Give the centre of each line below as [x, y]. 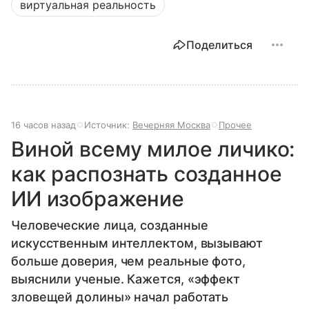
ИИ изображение [98, 198]
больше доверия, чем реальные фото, [128, 261]
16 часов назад [43, 124]
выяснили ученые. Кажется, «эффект [126, 279]
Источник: [108, 124]
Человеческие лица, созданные [110, 225]
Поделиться [219, 44]
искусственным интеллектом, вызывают [137, 243]
